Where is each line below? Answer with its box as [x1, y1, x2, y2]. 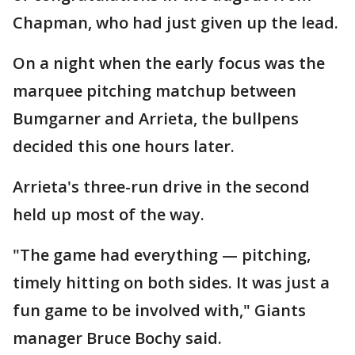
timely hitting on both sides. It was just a [13, 272, 330, 293]
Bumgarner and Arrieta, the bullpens [13, 108, 299, 129]
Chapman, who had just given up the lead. [13, 12, 338, 33]
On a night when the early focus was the [13, 52, 325, 74]
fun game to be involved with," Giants [13, 300, 306, 321]
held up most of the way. [13, 204, 204, 225]
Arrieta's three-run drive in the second [13, 176, 310, 197]
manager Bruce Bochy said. [13, 327, 222, 349]
